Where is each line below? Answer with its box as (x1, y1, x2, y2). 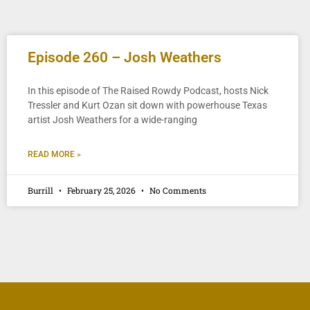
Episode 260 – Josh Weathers (28, 49, 221, 66)
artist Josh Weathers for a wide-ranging (28, 114, 197, 125)
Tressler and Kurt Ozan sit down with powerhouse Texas (28, 100, 267, 111)
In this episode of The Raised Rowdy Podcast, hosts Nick (28, 85, 268, 96)
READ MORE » (28, 149, 81, 159)
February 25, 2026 (65, 185, 138, 196)
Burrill (28, 185, 55, 196)
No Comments (147, 185, 206, 196)
